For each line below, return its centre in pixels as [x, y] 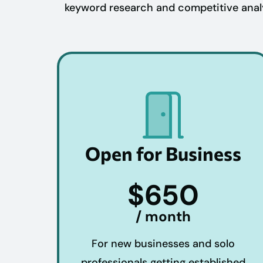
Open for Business [163, 153]
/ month [163, 216]
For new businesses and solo [163, 243]
